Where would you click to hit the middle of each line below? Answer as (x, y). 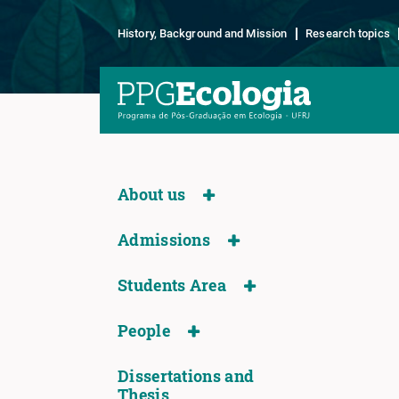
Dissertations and (186, 376)
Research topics (348, 33)
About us (152, 195)
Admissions (164, 240)
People (144, 331)
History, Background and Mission (203, 33)
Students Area (172, 285)
